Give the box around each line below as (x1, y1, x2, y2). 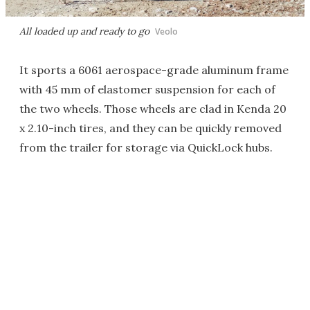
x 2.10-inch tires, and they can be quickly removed (19, 120, 282, 135)
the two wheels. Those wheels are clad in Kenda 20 (19, 101, 286, 116)
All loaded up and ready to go (19, 24, 149, 37)
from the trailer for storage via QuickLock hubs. (19, 140, 273, 154)
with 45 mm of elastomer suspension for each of (19, 82, 275, 96)
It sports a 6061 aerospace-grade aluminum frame (19, 62, 289, 77)
